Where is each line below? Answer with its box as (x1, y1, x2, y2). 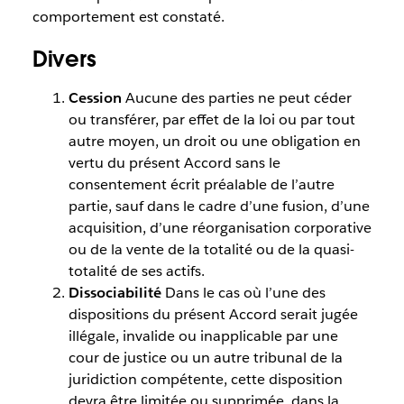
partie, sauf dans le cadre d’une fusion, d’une (68, 196, 370, 216)
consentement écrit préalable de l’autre (68, 174, 335, 194)
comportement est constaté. (32, 6, 225, 26)
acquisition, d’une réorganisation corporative (68, 217, 372, 237)
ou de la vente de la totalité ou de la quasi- (68, 239, 354, 259)
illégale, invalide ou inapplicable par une (68, 326, 338, 345)
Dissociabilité (68, 282, 165, 302)
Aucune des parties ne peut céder (124, 87, 352, 107)
